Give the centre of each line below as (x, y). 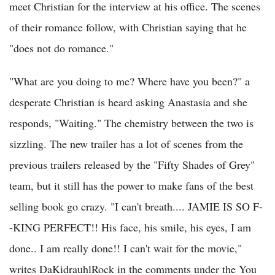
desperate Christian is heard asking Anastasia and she (128, 102)
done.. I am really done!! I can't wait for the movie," (126, 248)
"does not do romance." (61, 48)
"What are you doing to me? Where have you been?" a (130, 81)
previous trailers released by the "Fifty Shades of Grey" (132, 164)
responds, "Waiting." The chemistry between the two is (131, 122)
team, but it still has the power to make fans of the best (131, 185)
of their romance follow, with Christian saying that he (128, 27)
